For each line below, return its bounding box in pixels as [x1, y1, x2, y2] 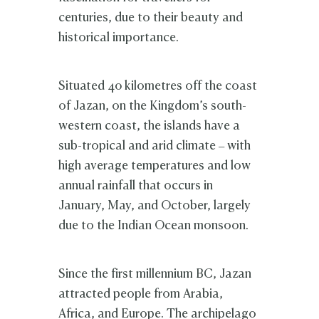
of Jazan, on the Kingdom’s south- [58, 100, 247, 113]
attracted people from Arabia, [58, 288, 224, 301]
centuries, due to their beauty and [58, 12, 244, 25]
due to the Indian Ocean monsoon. [58, 220, 249, 233]
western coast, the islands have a [58, 120, 241, 133]
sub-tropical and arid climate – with [58, 140, 251, 153]
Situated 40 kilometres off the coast [58, 80, 258, 93]
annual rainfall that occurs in [58, 180, 214, 193]
